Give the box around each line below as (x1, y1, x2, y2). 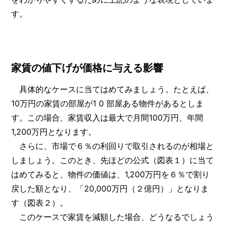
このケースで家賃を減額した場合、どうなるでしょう (11, 211, 214, 222)
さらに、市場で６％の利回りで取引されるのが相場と (11, 140, 214, 151)
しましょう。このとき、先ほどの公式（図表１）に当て (11, 155, 214, 165)
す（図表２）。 (11, 197, 68, 208)
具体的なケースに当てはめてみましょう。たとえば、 (11, 84, 214, 94)
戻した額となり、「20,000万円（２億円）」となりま (11, 183, 209, 194)
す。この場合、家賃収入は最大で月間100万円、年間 (11, 112, 204, 123)
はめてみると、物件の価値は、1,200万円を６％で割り (11, 169, 210, 179)
